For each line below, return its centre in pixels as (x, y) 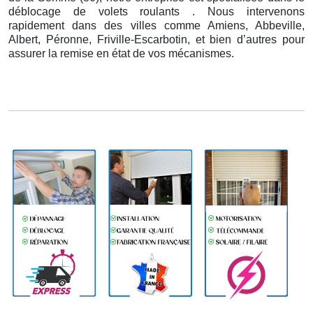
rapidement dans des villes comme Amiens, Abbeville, (156, 26)
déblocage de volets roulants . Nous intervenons (156, 12)
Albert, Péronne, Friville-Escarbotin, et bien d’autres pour (156, 40)
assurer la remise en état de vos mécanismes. (121, 54)
